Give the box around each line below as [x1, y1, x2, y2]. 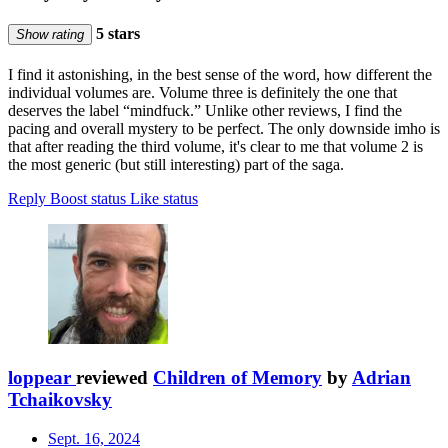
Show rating [16, 26, 84, 42]
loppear [8, 366, 71, 388]
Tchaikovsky [8, 388, 112, 410]
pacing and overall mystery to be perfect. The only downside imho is [8, 120, 440, 138]
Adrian [352, 366, 411, 388]
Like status [130, 190, 198, 208]
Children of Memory [153, 366, 322, 388]
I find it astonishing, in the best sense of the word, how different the [8, 66, 432, 84]
